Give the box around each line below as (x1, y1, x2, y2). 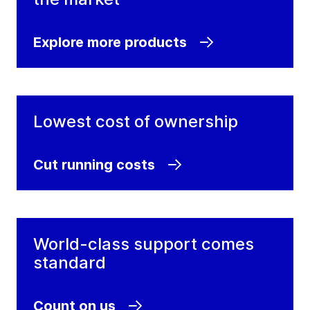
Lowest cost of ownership (33, 111, 238, 131)
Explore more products (33, 33, 187, 51)
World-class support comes (33, 233, 254, 254)
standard (33, 252, 106, 273)
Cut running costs (33, 156, 155, 173)
